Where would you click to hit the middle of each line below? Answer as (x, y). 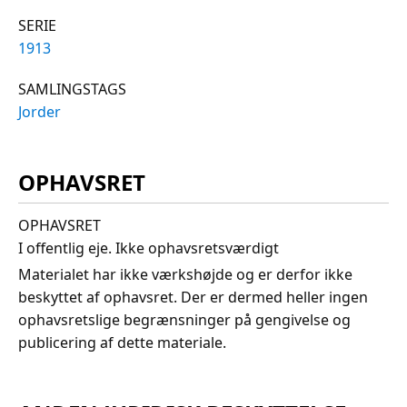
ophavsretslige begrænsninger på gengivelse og (184, 320)
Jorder (40, 111)
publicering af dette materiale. (122, 343)
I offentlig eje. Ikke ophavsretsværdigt (149, 248)
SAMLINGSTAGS (72, 89)
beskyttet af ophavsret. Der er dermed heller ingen (193, 298)
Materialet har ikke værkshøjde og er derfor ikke (185, 275)
